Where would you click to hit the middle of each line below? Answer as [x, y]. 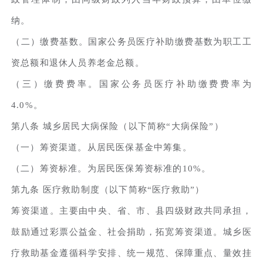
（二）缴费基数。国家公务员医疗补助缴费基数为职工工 [131, 41]
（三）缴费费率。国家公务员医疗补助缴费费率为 [131, 84]
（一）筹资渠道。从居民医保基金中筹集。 [102, 147]
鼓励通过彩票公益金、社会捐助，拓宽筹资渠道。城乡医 [131, 232]
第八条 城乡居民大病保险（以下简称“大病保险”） [117, 126]
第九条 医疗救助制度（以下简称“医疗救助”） [108, 189]
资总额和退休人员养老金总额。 [78, 63]
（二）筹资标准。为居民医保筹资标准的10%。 [111, 168]
